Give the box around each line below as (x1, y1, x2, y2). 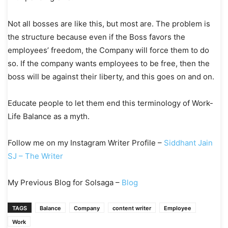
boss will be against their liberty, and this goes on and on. (8, 72, 216, 82)
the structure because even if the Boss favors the (8, 32, 185, 42)
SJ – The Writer (8, 151, 63, 161)
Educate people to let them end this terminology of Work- (8, 98, 213, 108)
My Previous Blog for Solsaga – (8, 178, 122, 188)
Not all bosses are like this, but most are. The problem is (8, 19, 210, 29)
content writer (112, 205, 151, 212)
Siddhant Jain (164, 138, 213, 148)
